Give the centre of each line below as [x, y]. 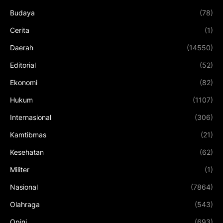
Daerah [22, 47]
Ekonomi [24, 82]
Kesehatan [27, 152]
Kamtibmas [28, 134]
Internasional [31, 117]
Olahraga [25, 204]
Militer [20, 169]
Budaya [22, 12]
